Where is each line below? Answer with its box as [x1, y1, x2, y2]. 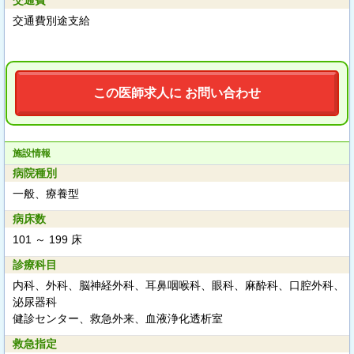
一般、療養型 [13, 187, 79, 200]
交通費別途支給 [13, 14, 90, 27]
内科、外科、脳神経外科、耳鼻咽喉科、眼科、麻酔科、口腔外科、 [13, 279, 345, 292]
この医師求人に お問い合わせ [93, 86, 261, 100]
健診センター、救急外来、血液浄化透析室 [13, 312, 223, 325]
